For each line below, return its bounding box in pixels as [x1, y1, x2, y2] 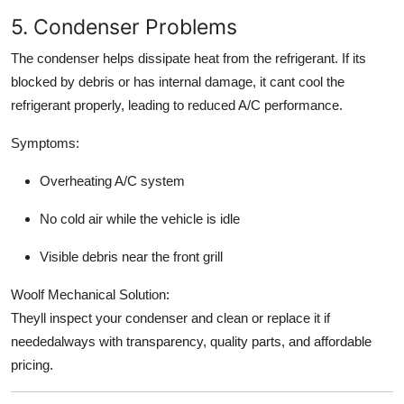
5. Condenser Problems [11, 14, 237, 41]
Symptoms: [11, 135, 79, 151]
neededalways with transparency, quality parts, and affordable [11, 334, 372, 350]
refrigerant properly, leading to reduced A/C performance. [11, 97, 343, 114]
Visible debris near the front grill [40, 249, 223, 265]
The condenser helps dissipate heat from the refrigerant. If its [11, 50, 366, 67]
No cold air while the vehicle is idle [40, 211, 240, 227]
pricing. [11, 357, 53, 373]
